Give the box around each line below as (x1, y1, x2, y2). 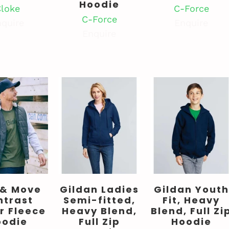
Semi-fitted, (63, 193, 135, 207)
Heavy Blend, (61, 204, 137, 217)
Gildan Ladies (59, 182, 139, 196)
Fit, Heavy (163, 193, 220, 207)
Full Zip (78, 215, 120, 228)
